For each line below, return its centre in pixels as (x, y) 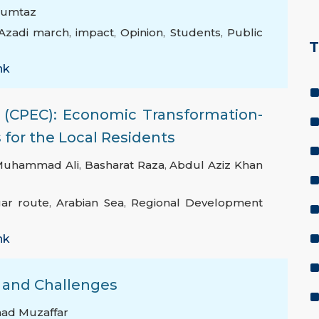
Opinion (142, 33)
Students (195, 33)
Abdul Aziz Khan (216, 165)
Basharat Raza (124, 165)
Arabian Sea (90, 203)
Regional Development (197, 203)
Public (245, 33)
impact (95, 33)
